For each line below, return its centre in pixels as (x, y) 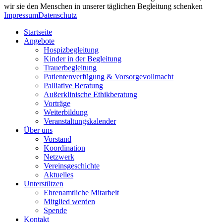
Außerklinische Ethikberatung (90, 94)
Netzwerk (59, 157)
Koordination (64, 148)
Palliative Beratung (73, 85)
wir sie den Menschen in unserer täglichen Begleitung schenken (103, 6)
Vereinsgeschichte (72, 166)
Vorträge (57, 103)
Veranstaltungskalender (80, 121)
